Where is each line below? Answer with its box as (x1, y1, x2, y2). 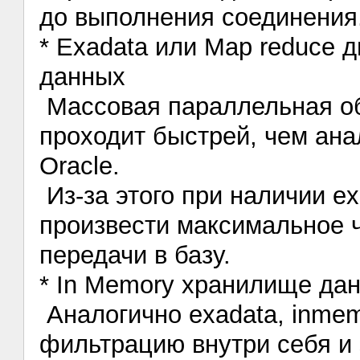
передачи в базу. (39, 240, 231, 269)
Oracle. (39, 151, 121, 180)
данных (39, 62, 126, 91)
